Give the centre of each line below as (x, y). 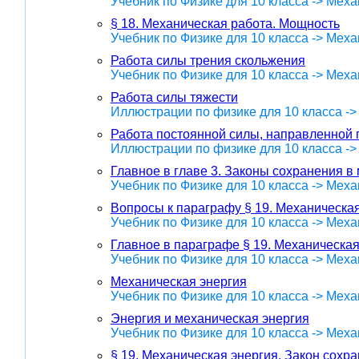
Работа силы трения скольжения (208, 61)
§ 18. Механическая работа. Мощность (225, 24)
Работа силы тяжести (174, 98)
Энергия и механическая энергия (210, 319)
